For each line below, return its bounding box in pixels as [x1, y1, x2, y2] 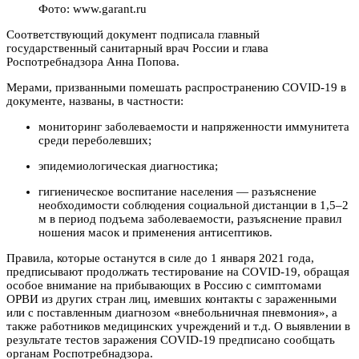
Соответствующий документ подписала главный [6, 27, 260, 41]
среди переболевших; [38, 133, 151, 147]
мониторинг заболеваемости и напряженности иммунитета [38, 119, 349, 133]
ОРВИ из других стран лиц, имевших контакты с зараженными [6, 292, 337, 305]
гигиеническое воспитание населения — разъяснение [38, 184, 317, 198]
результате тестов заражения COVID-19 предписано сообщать [6, 333, 335, 346]
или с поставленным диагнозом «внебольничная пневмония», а [6, 305, 337, 319]
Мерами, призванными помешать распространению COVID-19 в [6, 80, 346, 94]
